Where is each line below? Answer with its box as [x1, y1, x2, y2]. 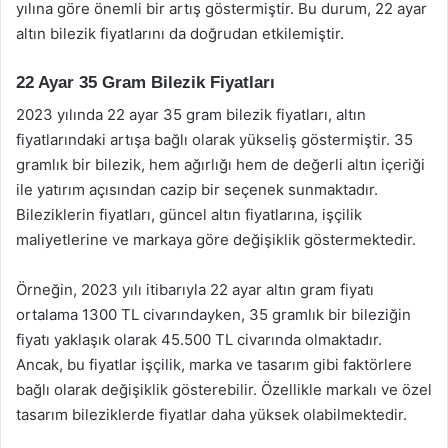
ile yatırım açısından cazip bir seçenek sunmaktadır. [16, 180, 378, 199]
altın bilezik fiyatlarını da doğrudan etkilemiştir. [16, 23, 344, 43]
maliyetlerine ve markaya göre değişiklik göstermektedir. [16, 230, 416, 249]
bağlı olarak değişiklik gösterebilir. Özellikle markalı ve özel [16, 380, 432, 399]
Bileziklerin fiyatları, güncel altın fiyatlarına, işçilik [16, 205, 362, 224]
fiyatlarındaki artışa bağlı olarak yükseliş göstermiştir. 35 [16, 130, 413, 149]
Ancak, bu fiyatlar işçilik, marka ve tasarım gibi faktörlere [16, 355, 412, 374]
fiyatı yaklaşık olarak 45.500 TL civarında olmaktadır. [16, 330, 382, 349]
